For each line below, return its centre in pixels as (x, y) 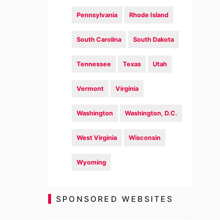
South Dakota (154, 40)
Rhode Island (149, 15)
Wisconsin (145, 138)
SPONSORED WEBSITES (115, 199)
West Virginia (97, 138)
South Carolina (99, 40)
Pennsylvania (97, 15)
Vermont (90, 89)
